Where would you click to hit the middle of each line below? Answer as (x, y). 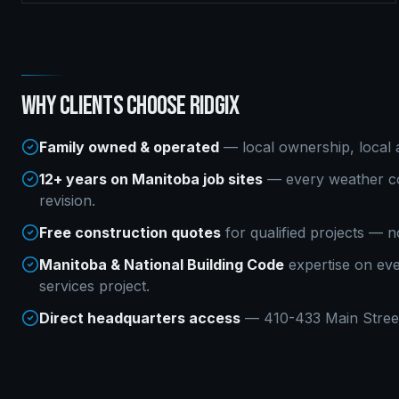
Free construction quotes (130, 232)
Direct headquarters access (140, 318)
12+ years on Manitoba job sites (151, 179)
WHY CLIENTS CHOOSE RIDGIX (130, 106)
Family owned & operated (129, 147)
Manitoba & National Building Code (162, 265)
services (67, 286)
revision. (67, 200)
